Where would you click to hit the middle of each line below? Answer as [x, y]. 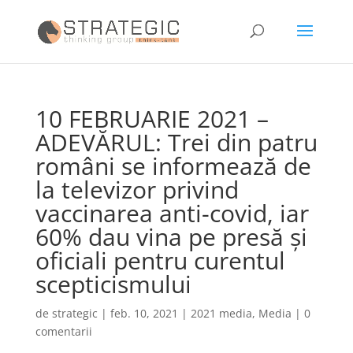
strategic [74, 313]
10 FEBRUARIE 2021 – [152, 119]
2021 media [221, 313]
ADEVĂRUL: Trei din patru [176, 142]
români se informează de [173, 166]
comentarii [63, 331]
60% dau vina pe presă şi [171, 237]
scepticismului [113, 284]
